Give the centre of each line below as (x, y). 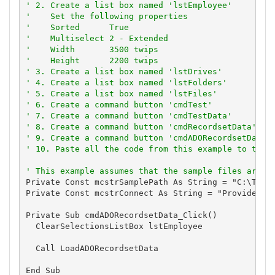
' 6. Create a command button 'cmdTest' (119, 104)
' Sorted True (77, 27)
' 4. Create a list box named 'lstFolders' (126, 82)
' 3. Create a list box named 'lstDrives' (124, 71)
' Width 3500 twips (92, 49)
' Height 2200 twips (92, 60)
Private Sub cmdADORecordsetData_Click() (121, 215)
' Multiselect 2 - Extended (97, 38)
